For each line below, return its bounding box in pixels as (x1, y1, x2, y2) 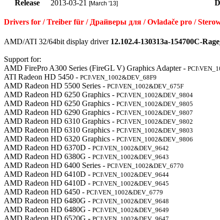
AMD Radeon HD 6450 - (4, 187, 86, 196)
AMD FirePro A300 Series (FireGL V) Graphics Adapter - (4, 63, 188, 72)
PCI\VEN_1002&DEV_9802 (116, 117, 193, 125)
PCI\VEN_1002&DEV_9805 (116, 100, 193, 108)
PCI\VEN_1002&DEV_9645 (92, 179, 169, 187)
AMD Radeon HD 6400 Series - (4, 161, 107, 169)
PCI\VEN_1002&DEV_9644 (92, 170, 169, 178)
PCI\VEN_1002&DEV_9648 (92, 197, 169, 205)
